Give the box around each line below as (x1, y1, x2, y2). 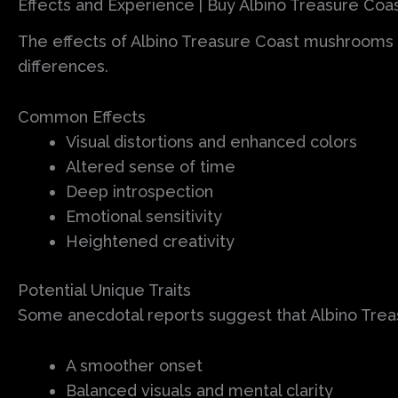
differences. (18, 56, 108, 76)
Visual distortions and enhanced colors (66, 131, 357, 151)
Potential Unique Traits (18, 280, 191, 299)
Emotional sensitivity (66, 206, 222, 226)
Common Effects (18, 107, 146, 126)
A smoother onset (66, 355, 203, 375)
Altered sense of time (66, 156, 235, 176)
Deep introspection (66, 181, 213, 201)
